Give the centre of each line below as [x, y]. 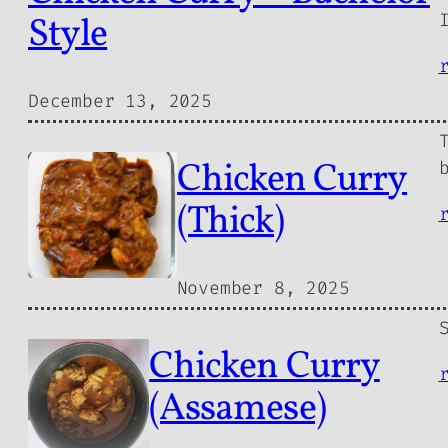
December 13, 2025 [120, 101]
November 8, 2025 [263, 288]
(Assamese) [237, 409]
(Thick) [230, 222]
